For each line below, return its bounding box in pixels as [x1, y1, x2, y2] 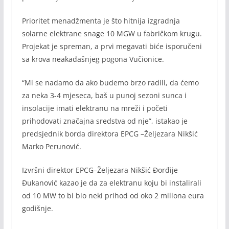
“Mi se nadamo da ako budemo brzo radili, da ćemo [21, 77, 199, 87]
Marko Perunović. [21, 141, 81, 151]
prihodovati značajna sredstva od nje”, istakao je [21, 116, 188, 126]
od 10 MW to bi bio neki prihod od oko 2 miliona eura [21, 190, 204, 200]
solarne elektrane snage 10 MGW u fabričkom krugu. [21, 28, 202, 38]
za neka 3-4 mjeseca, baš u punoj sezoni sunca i [21, 90, 187, 100]
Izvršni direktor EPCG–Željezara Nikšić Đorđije [21, 165, 178, 175]
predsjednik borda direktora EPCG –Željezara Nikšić [21, 128, 198, 139]
